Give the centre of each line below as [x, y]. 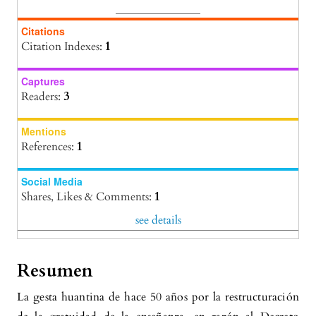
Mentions [44, 132]
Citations [43, 31]
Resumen [55, 271]
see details [158, 220]
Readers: [42, 97]
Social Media [52, 182]
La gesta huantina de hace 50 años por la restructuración [158, 297]
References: [49, 147]
